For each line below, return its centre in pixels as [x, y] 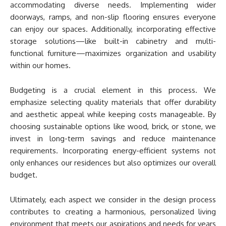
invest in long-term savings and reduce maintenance [113, 138]
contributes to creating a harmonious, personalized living [113, 212]
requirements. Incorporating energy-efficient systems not [113, 151]
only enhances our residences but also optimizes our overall [113, 163]
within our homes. [40, 65]
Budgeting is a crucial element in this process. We [113, 90]
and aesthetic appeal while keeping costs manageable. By [113, 114]
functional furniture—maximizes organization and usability [113, 53]
